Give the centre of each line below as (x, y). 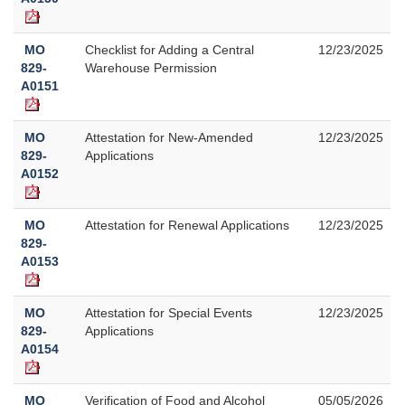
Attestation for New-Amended (169, 137)
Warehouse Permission (151, 67)
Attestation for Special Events (169, 312)
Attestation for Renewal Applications (187, 225)
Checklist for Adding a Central (170, 49)
